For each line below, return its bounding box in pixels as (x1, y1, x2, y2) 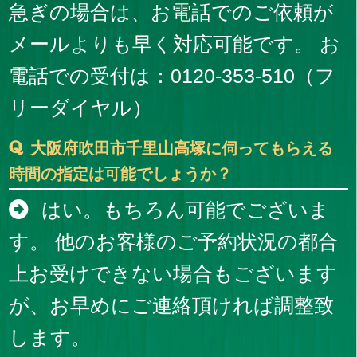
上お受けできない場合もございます (9, 261, 338, 284)
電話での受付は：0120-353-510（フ (9, 65, 336, 88)
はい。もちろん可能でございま (35, 198, 329, 221)
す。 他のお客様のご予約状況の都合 (9, 229, 339, 253)
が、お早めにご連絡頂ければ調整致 (9, 293, 335, 316)
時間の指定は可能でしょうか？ (9, 165, 233, 183)
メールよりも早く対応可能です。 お (9, 33, 341, 56)
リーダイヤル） (9, 96, 153, 120)
